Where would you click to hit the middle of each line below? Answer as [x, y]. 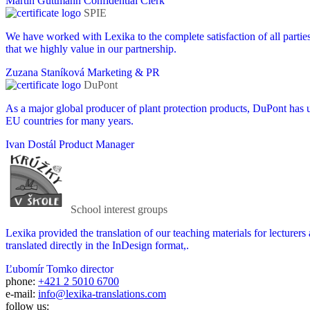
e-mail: [20, 293]
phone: [20, 281]
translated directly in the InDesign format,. [97, 245]
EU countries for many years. [70, 120]
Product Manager [97, 144]
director [97, 268]
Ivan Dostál [31, 144]
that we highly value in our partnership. [91, 48]
